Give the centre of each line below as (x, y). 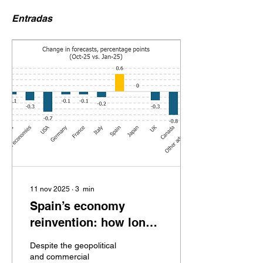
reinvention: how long (91, 222)
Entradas (32, 18)
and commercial (60, 257)
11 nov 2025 (50, 189)
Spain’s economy (77, 206)
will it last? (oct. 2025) (92, 239)
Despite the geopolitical (73, 245)
